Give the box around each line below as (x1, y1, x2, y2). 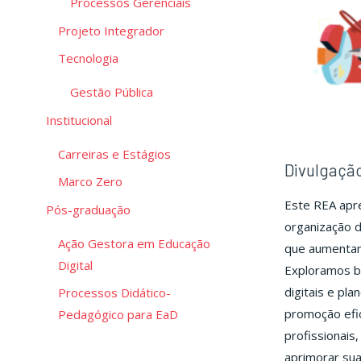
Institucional (46, 111, 112, 128)
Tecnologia (58, 50, 118, 67)
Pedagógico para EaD (58, 306, 178, 323)
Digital (58, 256, 93, 273)
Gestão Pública (70, 84, 153, 101)
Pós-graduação (46, 201, 131, 218)
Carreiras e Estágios (58, 145, 171, 162)
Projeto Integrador (58, 22, 164, 39)
